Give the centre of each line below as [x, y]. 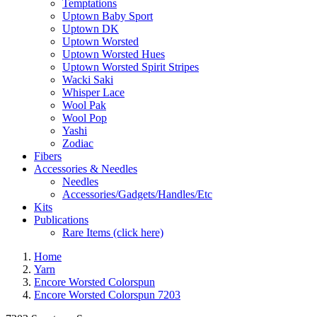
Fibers [48, 156]
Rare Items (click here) [113, 232]
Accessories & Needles [86, 169]
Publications [61, 220]
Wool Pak [84, 105]
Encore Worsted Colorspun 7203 [107, 295]
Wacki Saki [88, 80]
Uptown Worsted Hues [114, 54]
